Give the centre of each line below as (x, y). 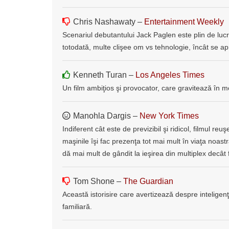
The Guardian (148, 181)
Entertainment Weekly (184, 21)
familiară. (77, 206)
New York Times (169, 116)
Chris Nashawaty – (109, 21)
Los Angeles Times (170, 75)
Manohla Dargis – (106, 116)
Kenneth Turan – (104, 75)
